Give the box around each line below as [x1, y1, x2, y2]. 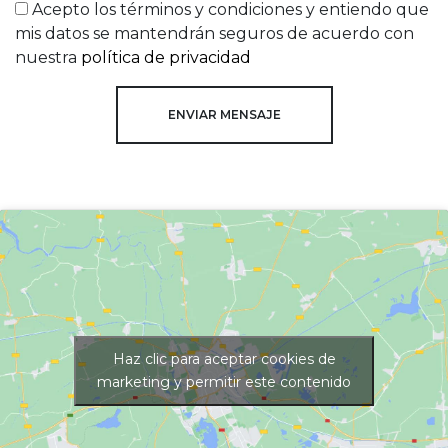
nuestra [15, 48, 81, 67]
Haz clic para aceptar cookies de [112, 350, 336, 369]
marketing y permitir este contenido [97, 373, 351, 392]
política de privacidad [81, 48, 251, 67]
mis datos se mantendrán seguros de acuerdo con [15, 24, 414, 43]
